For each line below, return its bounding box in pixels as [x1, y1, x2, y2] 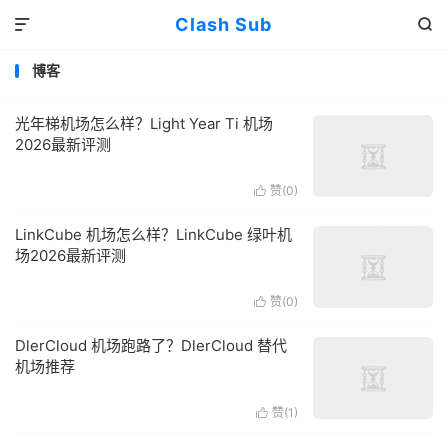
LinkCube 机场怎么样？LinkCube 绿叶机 [15, 225, 292, 244]
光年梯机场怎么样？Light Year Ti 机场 [15, 114, 273, 133]
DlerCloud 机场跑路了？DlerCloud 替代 [15, 336, 287, 355]
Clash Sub [175, 14, 273, 35]
